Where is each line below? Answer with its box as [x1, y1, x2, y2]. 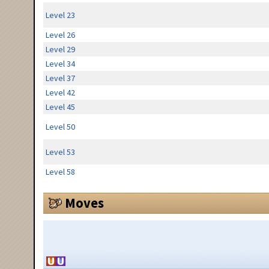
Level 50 [45, 121, 75, 133]
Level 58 [45, 166, 75, 178]
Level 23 [45, 10, 75, 21]
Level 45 [45, 101, 75, 113]
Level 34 [45, 58, 75, 70]
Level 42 [45, 87, 75, 98]
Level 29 [45, 44, 75, 55]
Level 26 [45, 29, 75, 41]
